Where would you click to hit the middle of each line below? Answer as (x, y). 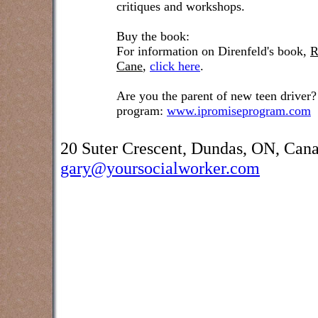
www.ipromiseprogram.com (239, 111)
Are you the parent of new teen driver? (216, 96)
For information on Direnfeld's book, (213, 51)
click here (175, 66)
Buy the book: (153, 36)
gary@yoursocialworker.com (160, 168)
